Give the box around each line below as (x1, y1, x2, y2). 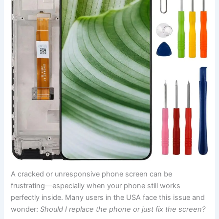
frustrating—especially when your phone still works (11, 181, 181, 191)
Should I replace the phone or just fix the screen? (40, 205, 206, 214)
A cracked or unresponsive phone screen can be (11, 170, 173, 179)
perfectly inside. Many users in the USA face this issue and (11, 193, 205, 202)
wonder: (11, 205, 41, 214)
